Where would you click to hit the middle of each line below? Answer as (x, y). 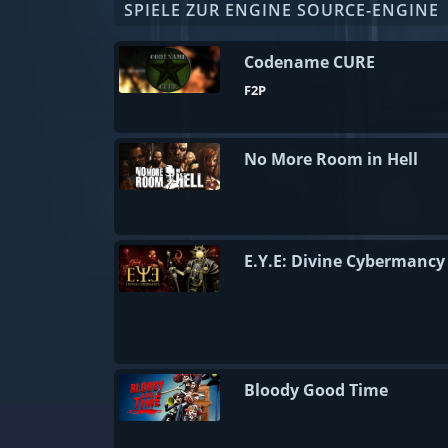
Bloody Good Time (316, 390)
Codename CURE (309, 62)
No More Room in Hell (331, 159)
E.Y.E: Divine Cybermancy (344, 261)
